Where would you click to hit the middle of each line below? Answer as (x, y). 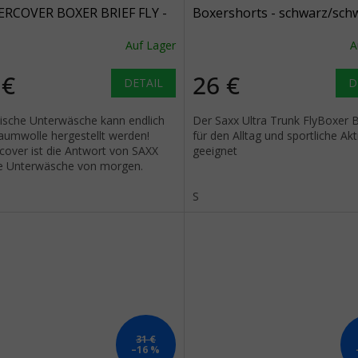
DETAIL (143, 82)
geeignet (215, 150)
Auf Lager (150, 46)
